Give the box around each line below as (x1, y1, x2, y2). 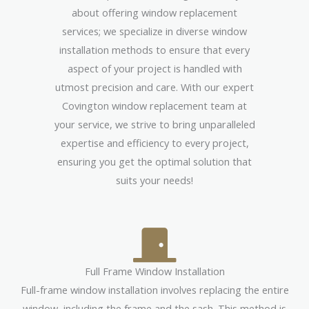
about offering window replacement (72, 6, 237, 20)
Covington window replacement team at (62, 99, 247, 113)
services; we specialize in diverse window (62, 24, 247, 39)
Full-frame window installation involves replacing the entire (20, 282, 289, 297)
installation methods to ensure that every (59, 43, 250, 57)
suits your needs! (116, 173, 193, 188)
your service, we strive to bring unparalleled (54, 117, 255, 132)
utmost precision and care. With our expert (55, 80, 254, 94)
